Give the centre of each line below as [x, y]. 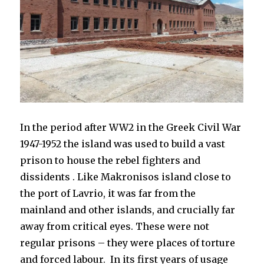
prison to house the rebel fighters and [110, 160]
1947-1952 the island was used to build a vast [123, 143]
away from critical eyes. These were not [115, 226]
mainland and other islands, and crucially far [128, 209]
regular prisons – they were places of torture [128, 242]
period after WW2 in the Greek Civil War [145, 127]
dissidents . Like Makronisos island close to [126, 176]
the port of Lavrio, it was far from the [108, 193]
